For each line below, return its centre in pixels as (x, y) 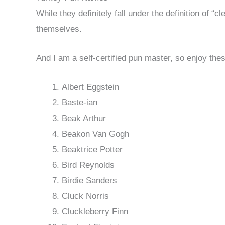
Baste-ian (80, 103)
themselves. (59, 29)
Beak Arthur (84, 119)
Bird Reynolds (88, 165)
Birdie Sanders (89, 181)
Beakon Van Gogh (95, 134)
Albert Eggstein (90, 87)
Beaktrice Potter (92, 150)
